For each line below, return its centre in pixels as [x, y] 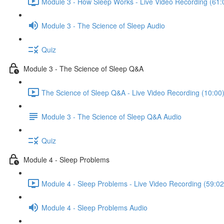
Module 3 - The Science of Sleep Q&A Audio [111, 116]
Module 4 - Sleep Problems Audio [94, 207]
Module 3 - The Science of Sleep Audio [103, 25]
